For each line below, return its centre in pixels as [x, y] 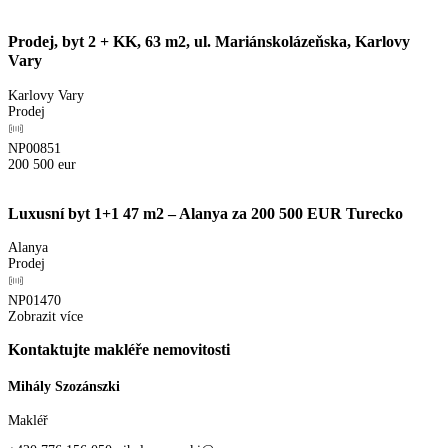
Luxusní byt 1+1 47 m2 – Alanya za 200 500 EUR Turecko [205, 213]
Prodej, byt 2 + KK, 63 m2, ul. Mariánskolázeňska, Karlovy [209, 42]
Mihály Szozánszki [64, 386]
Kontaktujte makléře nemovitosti [119, 350]
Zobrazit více [45, 316]
